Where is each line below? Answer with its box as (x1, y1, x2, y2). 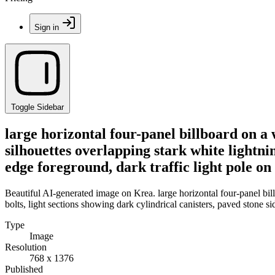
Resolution (5, 241, 47, 252)
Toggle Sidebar (11, 103, 64, 112)
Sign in (34, 23, 59, 32)
